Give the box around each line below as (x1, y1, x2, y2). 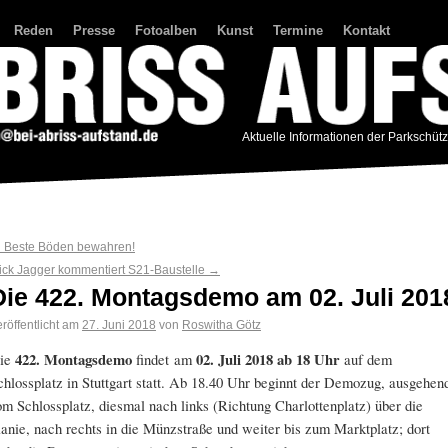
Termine (273, 23, 323, 38)
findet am (132, 349, 196, 369)
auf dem (340, 349, 392, 369)
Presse (73, 23, 115, 38)
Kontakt (343, 23, 390, 38)
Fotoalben (135, 23, 197, 38)
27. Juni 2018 (82, 318, 156, 331)
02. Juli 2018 (196, 349, 277, 370)
